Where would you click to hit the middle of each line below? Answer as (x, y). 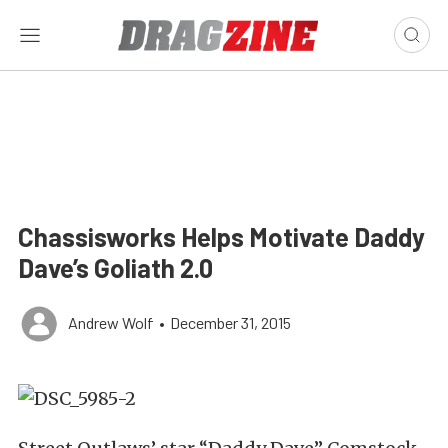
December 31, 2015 (230, 322)
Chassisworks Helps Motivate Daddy (221, 236)
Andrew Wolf (111, 322)
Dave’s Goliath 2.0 (115, 267)
